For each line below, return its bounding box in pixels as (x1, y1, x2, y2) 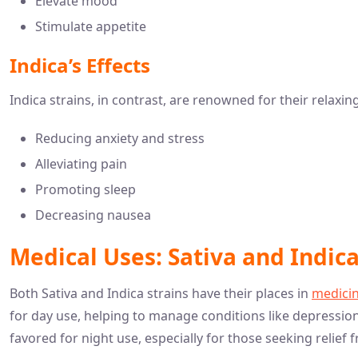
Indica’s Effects (10, 51, 150, 78)
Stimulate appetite (35, 17, 146, 35)
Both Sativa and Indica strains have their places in (10, 284, 312, 302)
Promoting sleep (35, 180, 136, 198)
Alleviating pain (35, 154, 127, 173)
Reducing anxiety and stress (35, 129, 205, 147)
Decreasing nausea (35, 205, 151, 224)
